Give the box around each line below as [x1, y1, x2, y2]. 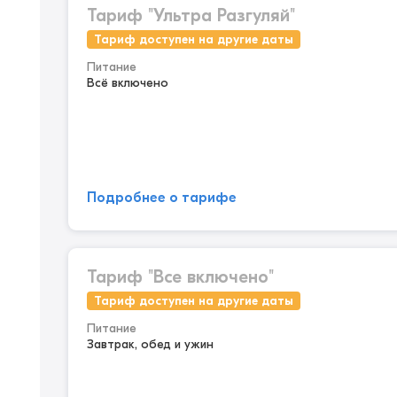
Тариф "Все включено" [87, 267, 274, 287]
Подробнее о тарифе [87, 190, 237, 206]
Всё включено [87, 75, 168, 90]
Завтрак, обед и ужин [87, 337, 214, 352]
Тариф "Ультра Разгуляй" [87, 5, 295, 26]
